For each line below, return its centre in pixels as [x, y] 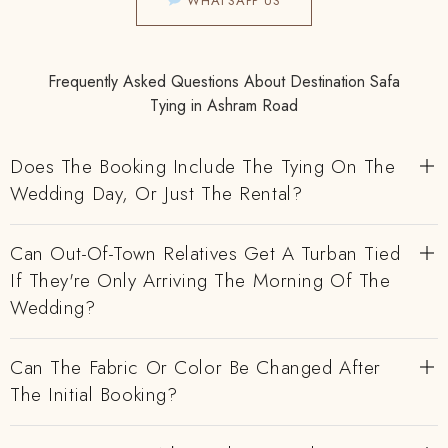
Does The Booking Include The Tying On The [203, 166]
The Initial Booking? [94, 394]
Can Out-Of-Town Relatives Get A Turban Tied [205, 253]
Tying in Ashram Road [224, 105]
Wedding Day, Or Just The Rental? [156, 193]
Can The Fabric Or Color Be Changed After [195, 367]
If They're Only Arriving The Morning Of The [200, 280]
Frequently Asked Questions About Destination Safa [224, 81]
